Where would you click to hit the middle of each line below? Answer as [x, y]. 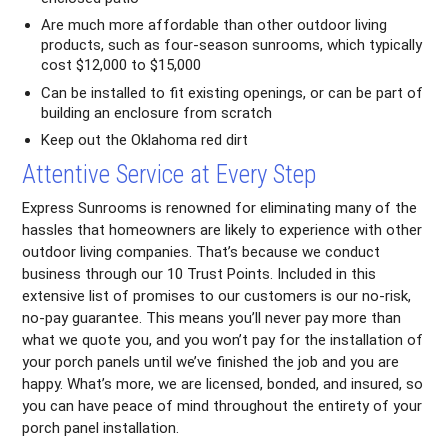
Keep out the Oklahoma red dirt [145, 140]
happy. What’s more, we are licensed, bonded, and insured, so [223, 384]
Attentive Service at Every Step [169, 175]
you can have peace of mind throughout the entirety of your [222, 406]
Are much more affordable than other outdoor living [214, 25]
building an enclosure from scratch [157, 112]
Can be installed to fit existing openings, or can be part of [232, 92]
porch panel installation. [101, 428]
